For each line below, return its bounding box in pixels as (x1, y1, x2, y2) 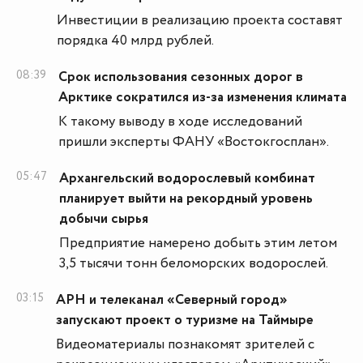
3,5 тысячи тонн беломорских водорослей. (59, 254, 328, 274)
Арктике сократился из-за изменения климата (58, 88, 347, 108)
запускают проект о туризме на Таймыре (56, 310, 314, 331)
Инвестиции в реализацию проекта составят (57, 11, 343, 31)
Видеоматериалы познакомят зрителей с (56, 335, 314, 355)
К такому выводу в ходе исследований (58, 112, 302, 132)
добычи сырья (59, 209, 148, 229)
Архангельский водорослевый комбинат (59, 169, 315, 189)
